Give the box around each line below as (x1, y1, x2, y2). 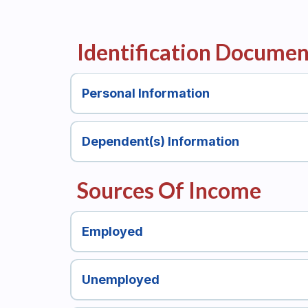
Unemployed (81, 272, 159, 287)
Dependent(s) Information (81, 134, 239, 149)
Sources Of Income (77, 176, 261, 203)
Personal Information (81, 86, 210, 101)
